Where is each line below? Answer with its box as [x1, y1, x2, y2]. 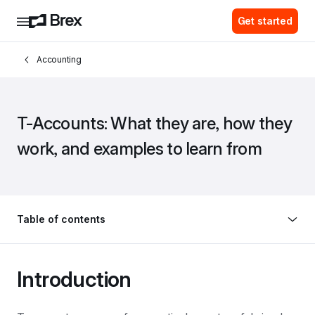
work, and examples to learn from [17, 139, 262, 159]
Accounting [37, 54, 82, 65]
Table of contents [17, 213, 105, 225]
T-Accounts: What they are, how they [17, 113, 292, 134]
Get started [237, 14, 292, 27]
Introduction [17, 266, 131, 292]
